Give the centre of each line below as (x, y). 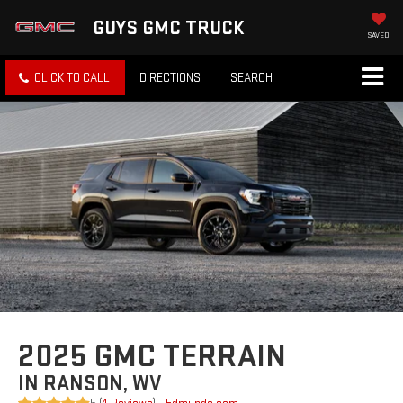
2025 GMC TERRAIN (152, 357)
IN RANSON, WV (90, 384)
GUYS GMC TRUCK (169, 28)
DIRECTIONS (170, 78)
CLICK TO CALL (72, 78)
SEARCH (251, 78)
